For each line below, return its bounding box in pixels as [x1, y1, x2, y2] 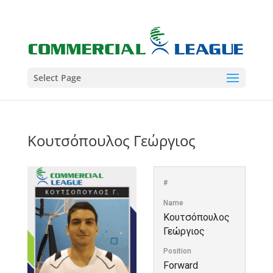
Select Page [33, 71, 81, 83]
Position [163, 247, 191, 255]
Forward [163, 260, 198, 271]
